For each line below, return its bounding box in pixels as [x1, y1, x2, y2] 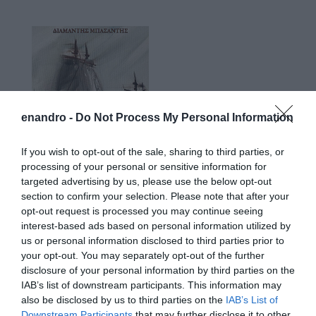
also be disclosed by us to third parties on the [21, 293, 226, 305]
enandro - [21, 111, 75, 123]
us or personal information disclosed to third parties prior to [21, 234, 284, 246]
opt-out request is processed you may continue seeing [21, 205, 263, 217]
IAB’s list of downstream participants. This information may [21, 279, 281, 291]
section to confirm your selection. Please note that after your [21, 190, 289, 202]
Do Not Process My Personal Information [75, 111, 293, 123]
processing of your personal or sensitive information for [21, 160, 267, 172]
